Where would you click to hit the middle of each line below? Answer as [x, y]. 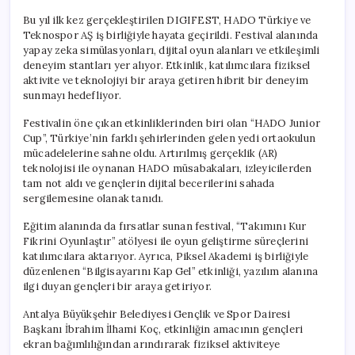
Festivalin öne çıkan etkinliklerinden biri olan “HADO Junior [172, 123]
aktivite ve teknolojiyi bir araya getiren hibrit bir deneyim [166, 80]
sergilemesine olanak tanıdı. [94, 198]
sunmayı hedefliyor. [72, 95]
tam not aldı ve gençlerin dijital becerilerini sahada [149, 183]
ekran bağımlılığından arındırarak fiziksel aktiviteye [152, 344]
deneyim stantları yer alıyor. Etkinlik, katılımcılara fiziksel [167, 65]
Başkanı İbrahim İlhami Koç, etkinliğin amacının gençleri [163, 329]
